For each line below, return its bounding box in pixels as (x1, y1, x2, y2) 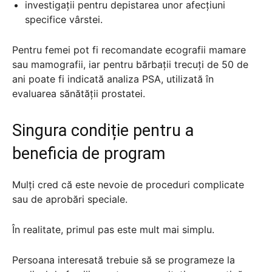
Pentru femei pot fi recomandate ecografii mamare (12, 43, 246, 56)
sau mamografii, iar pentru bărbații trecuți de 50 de (12, 58, 248, 70)
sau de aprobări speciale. (12, 192, 127, 205)
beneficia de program (12, 143, 165, 163)
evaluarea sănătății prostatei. (12, 87, 145, 100)
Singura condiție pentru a (12, 120, 194, 140)
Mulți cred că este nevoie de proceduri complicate (12, 178, 244, 191)
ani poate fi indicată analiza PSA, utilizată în (12, 72, 214, 85)
